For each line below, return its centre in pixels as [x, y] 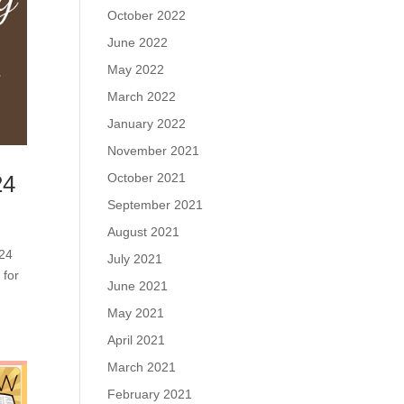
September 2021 [156, 205]
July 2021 [135, 259]
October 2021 [147, 178]
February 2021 [150, 394]
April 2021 [137, 340]
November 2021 [154, 151]
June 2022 [138, 42]
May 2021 [136, 313]
